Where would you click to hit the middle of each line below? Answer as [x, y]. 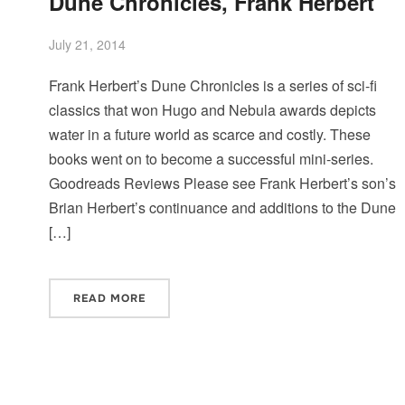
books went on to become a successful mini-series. [211, 158]
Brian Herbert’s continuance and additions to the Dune [222, 207]
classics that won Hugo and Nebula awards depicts [212, 109]
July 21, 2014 [87, 44]
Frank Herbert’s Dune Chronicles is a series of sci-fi [212, 85]
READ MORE [109, 298]
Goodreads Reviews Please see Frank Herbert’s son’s [222, 183]
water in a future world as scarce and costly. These [209, 134]
